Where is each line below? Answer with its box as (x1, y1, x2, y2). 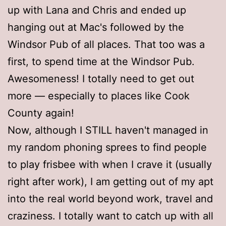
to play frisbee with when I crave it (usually (8, 158, 212, 171)
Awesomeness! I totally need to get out (8, 72, 194, 85)
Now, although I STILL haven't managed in (8, 124, 208, 136)
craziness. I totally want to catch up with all (8, 209, 213, 222)
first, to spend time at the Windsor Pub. (8, 55, 195, 68)
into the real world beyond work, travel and (8, 192, 213, 205)
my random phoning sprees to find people (8, 141, 207, 153)
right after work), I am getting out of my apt (8, 175, 213, 188)
